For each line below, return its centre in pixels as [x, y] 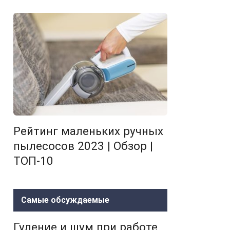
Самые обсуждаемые [65, 200]
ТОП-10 [33, 161]
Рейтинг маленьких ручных [88, 131]
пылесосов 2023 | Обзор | [83, 146]
